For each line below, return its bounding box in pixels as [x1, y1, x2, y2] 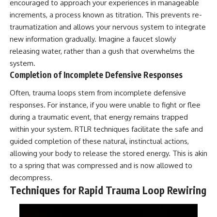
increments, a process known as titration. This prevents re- [10, 10, 202, 19]
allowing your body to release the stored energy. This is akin [10, 149, 207, 158]
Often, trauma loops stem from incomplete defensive [10, 88, 186, 98]
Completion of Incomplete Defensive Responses [10, 69, 183, 80]
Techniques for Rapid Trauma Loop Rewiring [10, 184, 206, 197]
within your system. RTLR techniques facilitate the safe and [10, 124, 203, 134]
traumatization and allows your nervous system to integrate [10, 22, 206, 31]
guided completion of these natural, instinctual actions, [10, 137, 189, 146]
